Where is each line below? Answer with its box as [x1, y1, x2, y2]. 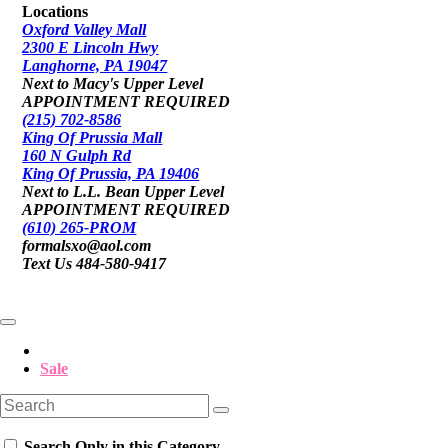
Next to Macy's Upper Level [22, 75, 204, 93]
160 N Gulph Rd [22, 147, 132, 165]
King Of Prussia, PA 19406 [22, 165, 200, 183]
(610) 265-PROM [22, 219, 137, 237]
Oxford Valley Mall [22, 21, 147, 39]
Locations [22, 3, 89, 21]
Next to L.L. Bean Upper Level [22, 183, 225, 201]
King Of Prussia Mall [22, 129, 163, 147]
